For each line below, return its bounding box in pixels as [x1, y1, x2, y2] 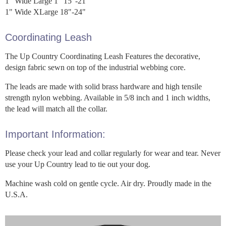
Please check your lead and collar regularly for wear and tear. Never [5, 148, 220, 157]
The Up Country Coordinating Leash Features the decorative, [5, 51, 200, 61]
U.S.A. [5, 190, 28, 199]
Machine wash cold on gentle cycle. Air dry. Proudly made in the [5, 179, 211, 188]
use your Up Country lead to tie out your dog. [5, 159, 150, 168]
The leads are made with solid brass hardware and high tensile [5, 82, 202, 91]
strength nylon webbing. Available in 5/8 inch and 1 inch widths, [5, 93, 210, 102]
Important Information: [5, 128, 105, 140]
